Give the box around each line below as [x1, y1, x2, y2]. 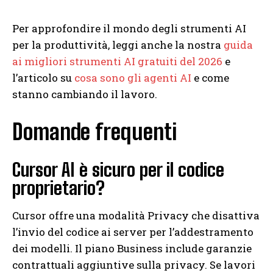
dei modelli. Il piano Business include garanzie [12, 241, 252, 256]
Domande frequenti [12, 119, 177, 146]
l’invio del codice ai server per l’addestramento [12, 225, 253, 239]
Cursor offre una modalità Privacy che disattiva [12, 208, 260, 223]
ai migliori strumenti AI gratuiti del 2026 [12, 54, 222, 69]
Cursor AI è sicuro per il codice [12, 158, 224, 181]
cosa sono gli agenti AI [74, 71, 191, 85]
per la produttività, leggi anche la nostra [12, 38, 224, 52]
